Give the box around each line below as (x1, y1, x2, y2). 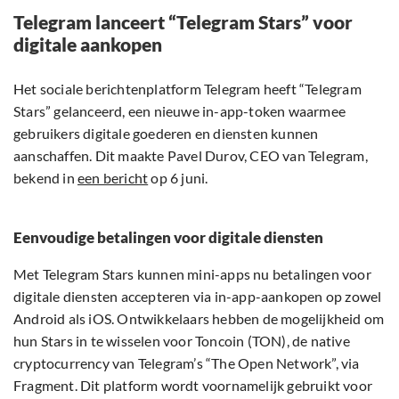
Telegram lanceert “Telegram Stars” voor (13, 11, 353, 34)
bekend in (13, 169, 77, 187)
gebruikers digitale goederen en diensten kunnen (13, 125, 319, 142)
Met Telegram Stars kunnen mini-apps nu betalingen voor (13, 265, 371, 283)
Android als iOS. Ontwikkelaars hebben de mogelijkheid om (13, 310, 385, 328)
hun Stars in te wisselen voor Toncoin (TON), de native (13, 332, 350, 350)
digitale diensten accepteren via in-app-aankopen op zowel (13, 288, 382, 305)
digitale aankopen (13, 33, 162, 56)
